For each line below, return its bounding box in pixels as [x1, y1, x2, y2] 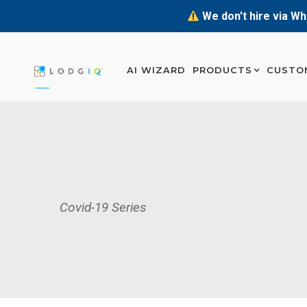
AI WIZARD [127, 64, 186, 75]
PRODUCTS [193, 64, 252, 75]
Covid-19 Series [60, 199, 147, 215]
